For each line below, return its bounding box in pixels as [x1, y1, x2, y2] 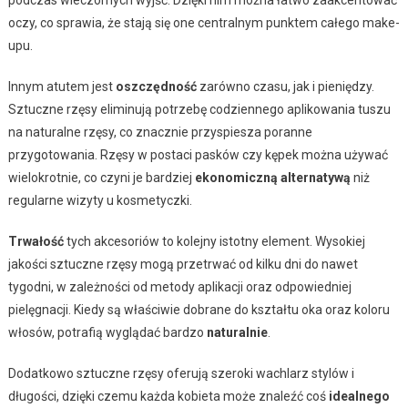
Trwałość [7, 233, 64, 249]
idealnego [328, 388, 390, 403]
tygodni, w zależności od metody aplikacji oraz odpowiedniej [7, 279, 352, 294]
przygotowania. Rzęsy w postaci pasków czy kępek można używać [7, 147, 388, 162]
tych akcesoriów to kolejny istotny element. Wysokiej [63, 233, 365, 249]
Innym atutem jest [7, 78, 116, 94]
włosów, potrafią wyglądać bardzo [7, 324, 207, 340]
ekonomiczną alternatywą [194, 169, 351, 185]
